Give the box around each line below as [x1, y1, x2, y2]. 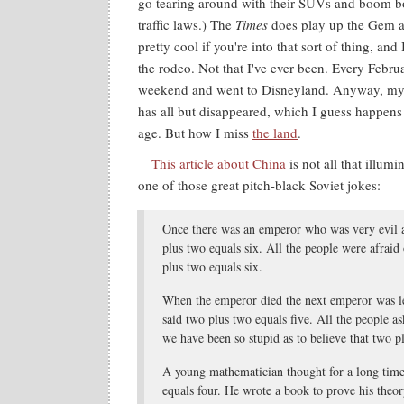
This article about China [151, 154, 286, 172]
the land [252, 124, 298, 142]
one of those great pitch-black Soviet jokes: [138, 176, 381, 194]
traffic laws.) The [138, 15, 235, 33]
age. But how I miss [138, 124, 252, 142]
